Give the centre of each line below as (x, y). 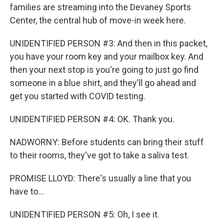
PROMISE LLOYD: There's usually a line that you (100, 178)
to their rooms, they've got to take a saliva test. (99, 155)
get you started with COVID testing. (77, 96)
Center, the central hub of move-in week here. (98, 20)
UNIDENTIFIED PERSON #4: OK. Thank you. (92, 119)
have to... (27, 191)
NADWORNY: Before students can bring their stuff (107, 142)
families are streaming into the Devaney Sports (100, 7)
